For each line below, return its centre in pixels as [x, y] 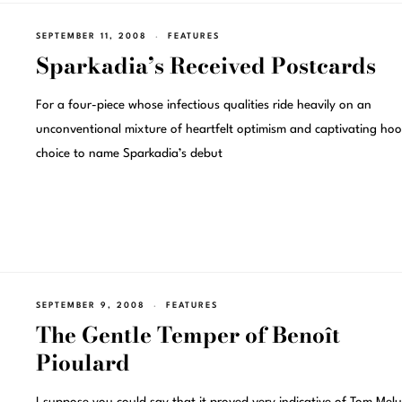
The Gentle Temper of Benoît [188, 335]
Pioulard [83, 363]
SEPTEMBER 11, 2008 [91, 37]
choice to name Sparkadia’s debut [129, 154]
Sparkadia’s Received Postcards [205, 66]
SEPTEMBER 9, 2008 [90, 305]
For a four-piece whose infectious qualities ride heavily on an [203, 105]
